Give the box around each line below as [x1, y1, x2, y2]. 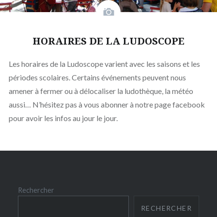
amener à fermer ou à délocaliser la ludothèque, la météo [8, 86, 193, 95]
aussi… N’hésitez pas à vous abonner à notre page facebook [8, 99, 205, 109]
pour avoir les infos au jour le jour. [8, 113, 118, 123]
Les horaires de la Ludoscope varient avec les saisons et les [8, 59, 200, 68]
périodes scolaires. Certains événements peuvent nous [8, 72, 186, 82]
